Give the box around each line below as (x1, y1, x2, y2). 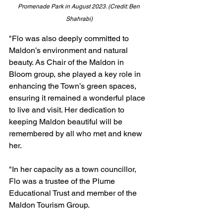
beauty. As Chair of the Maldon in (9, 57, 126, 67)
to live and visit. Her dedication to (9, 105, 126, 114)
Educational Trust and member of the (9, 188, 139, 198)
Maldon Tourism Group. (9, 200, 90, 210)
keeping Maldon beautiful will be (9, 117, 124, 126)
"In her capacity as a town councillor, (9, 165, 138, 174)
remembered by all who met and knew (9, 129, 144, 138)
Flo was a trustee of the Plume (9, 176, 117, 186)
